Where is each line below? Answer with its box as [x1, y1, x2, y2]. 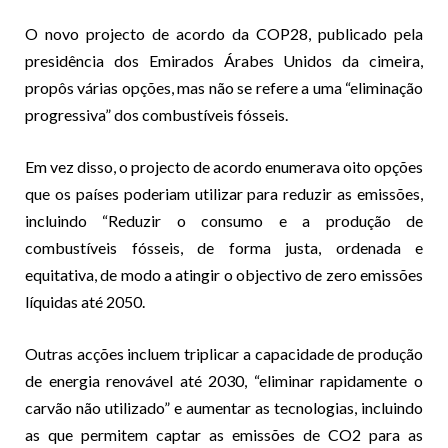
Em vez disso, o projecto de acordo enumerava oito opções [25, 156, 423, 176]
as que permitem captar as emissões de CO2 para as [25, 424, 423, 444]
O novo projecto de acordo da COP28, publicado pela [25, 23, 423, 43]
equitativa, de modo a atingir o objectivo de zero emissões [25, 264, 423, 284]
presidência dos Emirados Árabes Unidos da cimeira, [25, 50, 423, 70]
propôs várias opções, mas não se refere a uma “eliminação [25, 77, 423, 97]
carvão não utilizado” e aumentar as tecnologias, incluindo [25, 397, 423, 417]
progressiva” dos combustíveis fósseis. [25, 104, 288, 124]
